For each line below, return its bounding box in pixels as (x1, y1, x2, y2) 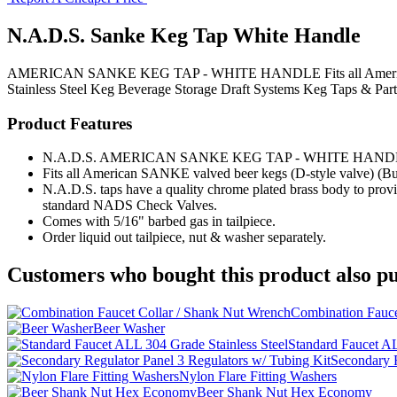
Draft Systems (221, 81, 300, 97)
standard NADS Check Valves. (43, 198, 217, 214)
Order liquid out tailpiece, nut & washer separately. (43, 230, 326, 245)
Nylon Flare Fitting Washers (179, 369, 337, 385)
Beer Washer (93, 321, 165, 337)
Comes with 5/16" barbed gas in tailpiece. (43, 214, 276, 230)
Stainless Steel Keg (7, 81, 114, 97)
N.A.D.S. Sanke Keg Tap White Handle (7, 23, 361, 47)
